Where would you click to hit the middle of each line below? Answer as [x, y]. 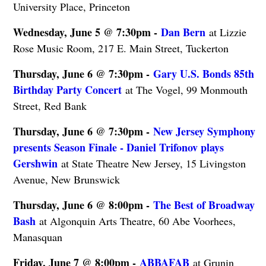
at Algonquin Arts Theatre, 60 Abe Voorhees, [135, 221]
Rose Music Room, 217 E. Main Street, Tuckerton [121, 48]
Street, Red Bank [50, 105]
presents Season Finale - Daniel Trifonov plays [118, 147]
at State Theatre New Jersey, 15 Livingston [151, 163]
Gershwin [35, 163]
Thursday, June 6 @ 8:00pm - [83, 205]
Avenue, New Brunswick [66, 179]
